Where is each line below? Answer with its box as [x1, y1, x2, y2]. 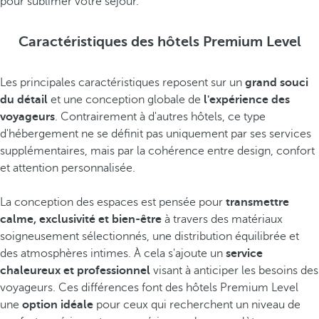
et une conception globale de [48, 93, 204, 106]
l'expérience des [204, 93, 290, 106]
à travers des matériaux [162, 213, 283, 226]
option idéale [22, 298, 93, 311]
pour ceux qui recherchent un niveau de [93, 298, 300, 311]
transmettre [226, 196, 289, 209]
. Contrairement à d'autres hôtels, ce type [55, 110, 266, 123]
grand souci [245, 76, 308, 89]
